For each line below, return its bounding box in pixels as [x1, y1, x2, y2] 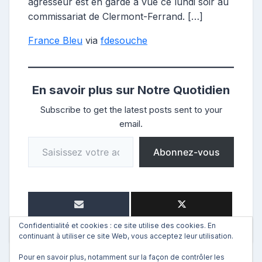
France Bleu [28, 35, 82, 47]
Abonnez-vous [153, 146, 220, 158]
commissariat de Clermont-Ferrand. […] [28, 11, 203, 23]
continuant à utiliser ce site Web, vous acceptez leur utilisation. [19, 232, 233, 240]
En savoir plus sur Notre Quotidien [32, 82, 230, 98]
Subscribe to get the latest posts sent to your [40, 104, 222, 116]
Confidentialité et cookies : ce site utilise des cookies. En [19, 221, 216, 230]
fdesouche [101, 35, 147, 47]
